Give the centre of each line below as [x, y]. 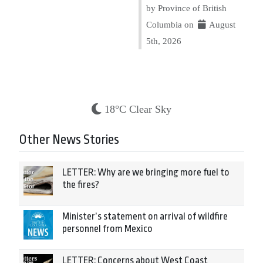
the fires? [81, 185]
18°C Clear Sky [138, 109]
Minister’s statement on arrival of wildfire [145, 216]
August [222, 24]
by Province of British [186, 8]
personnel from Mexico [107, 229]
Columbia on [171, 24]
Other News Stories [69, 140]
